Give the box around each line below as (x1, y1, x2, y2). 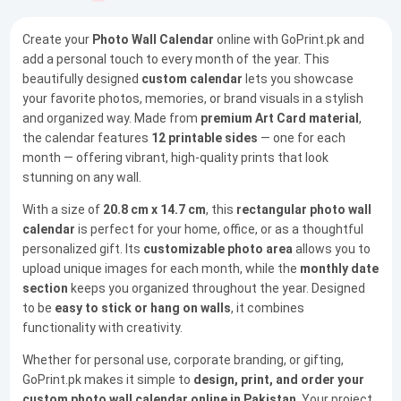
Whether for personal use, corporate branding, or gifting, (21, 353, 344, 368)
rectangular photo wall (235, 202, 371, 218)
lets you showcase (242, 72, 354, 87)
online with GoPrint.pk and (213, 32, 364, 47)
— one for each (257, 131, 346, 146)
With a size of (21, 202, 103, 218)
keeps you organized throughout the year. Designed (67, 281, 365, 296)
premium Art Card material (200, 111, 359, 126)
